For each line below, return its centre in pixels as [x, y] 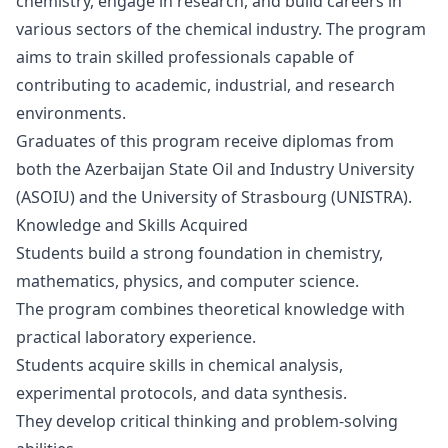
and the [108, 197]
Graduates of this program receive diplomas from [205, 141]
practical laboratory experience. [136, 337]
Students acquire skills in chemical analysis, [179, 365]
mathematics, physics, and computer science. [187, 281]
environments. [71, 113]
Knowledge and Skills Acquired [132, 225]
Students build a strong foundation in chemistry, [199, 253]
